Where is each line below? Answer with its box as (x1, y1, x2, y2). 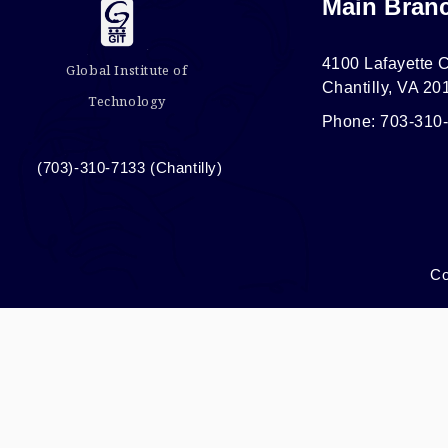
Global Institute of (66, 60, 188, 79)
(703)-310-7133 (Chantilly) (37, 158, 223, 176)
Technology (87, 91, 166, 110)
